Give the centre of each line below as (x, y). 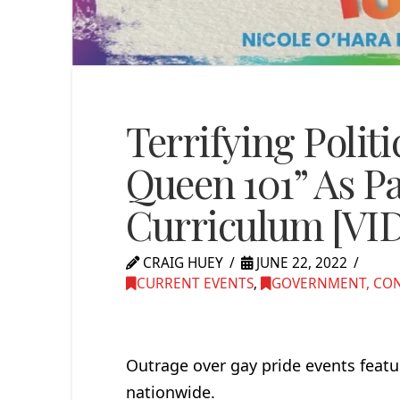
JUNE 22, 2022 (300, 263)
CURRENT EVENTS (195, 284)
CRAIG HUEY (181, 263)
